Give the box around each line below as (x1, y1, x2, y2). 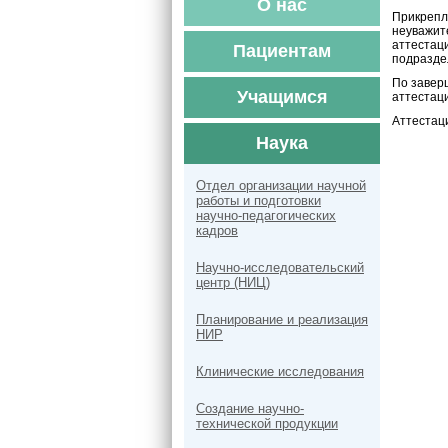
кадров (196, 223, 238, 238)
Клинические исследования (196, 364, 364, 379)
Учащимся (236, 87, 328, 107)
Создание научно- (196, 401, 304, 416)
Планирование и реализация (196, 312, 368, 327)
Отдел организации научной (196, 178, 366, 193)
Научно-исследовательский (196, 260, 364, 275)
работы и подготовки (196, 193, 321, 208)
